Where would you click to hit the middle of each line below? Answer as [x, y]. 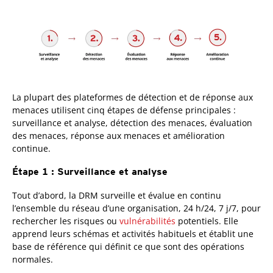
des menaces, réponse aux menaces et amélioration [119, 135]
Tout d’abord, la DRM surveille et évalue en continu [117, 195]
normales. [33, 259]
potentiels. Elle [207, 221]
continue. [31, 148]
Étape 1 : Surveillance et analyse [90, 171]
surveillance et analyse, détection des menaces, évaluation [132, 122]
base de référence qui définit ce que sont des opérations [128, 246]
